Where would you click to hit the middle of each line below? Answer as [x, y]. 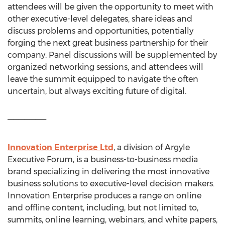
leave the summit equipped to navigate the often [103, 79]
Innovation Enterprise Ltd [61, 147]
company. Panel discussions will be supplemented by [112, 55]
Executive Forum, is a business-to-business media [103, 159]
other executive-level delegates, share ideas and [100, 19]
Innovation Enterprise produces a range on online [104, 196]
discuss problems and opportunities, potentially [100, 31]
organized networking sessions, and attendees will [105, 67]
